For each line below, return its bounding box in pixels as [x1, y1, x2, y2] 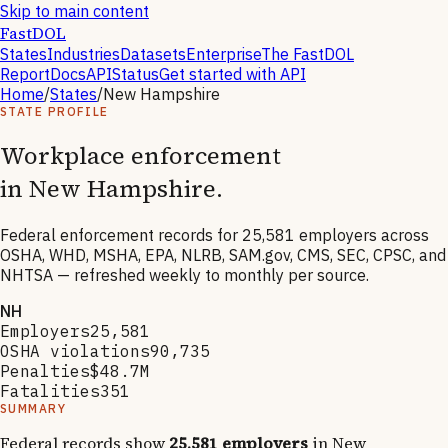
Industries [47, 44, 120, 64]
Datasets [120, 44, 186, 64]
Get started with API [159, 64, 306, 84]
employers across [299, 224, 429, 245]
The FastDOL [261, 44, 354, 64]
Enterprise [186, 44, 261, 64]
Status [112, 64, 159, 84]
